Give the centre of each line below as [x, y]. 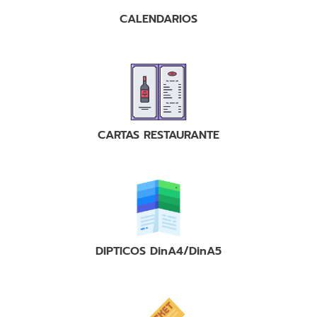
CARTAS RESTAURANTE [158, 136]
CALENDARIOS [158, 19]
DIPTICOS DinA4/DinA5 [158, 252]
